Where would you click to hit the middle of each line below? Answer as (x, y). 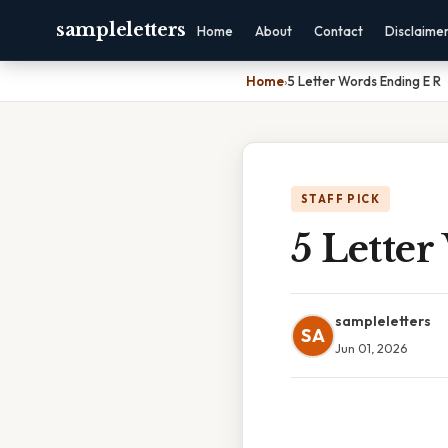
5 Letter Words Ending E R (364, 81)
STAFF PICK (340, 199)
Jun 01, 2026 (371, 348)
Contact (339, 31)
